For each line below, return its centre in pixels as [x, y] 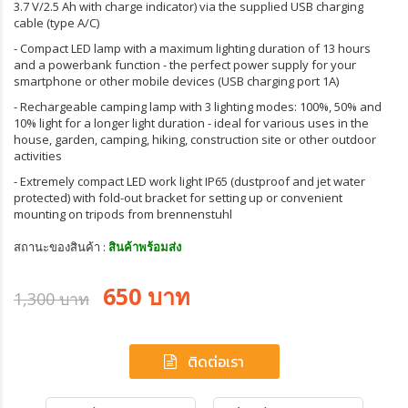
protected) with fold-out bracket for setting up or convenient [178, 198]
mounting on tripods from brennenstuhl [123, 214]
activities [38, 156]
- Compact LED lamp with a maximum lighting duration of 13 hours [192, 48]
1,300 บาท [51, 299]
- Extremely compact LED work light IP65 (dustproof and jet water [189, 181]
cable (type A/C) [56, 23]
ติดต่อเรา [216, 362]
